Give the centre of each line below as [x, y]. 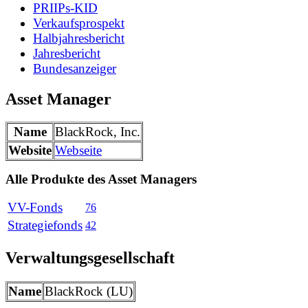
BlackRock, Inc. [98, 132]
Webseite [78, 151]
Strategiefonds [45, 225]
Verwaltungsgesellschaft [90, 258]
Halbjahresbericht [79, 38]
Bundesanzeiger [75, 68]
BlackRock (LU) [89, 291]
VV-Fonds [35, 208]
